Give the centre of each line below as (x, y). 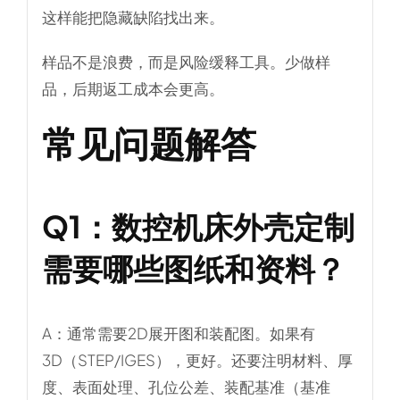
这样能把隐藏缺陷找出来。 (133, 17)
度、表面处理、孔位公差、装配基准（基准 (186, 387)
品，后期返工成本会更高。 (133, 88)
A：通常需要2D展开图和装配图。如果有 (178, 333)
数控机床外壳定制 (233, 227)
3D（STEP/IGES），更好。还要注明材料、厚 (197, 360)
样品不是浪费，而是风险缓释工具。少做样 (186, 62)
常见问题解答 (149, 142)
